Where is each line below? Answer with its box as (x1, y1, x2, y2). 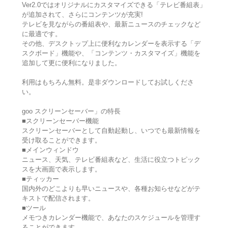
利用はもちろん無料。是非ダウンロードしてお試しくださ (21, 78, 194, 87)
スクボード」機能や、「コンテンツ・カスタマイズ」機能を (21, 49, 201, 58)
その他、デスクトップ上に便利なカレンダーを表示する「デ (21, 40, 201, 48)
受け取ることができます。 (21, 136, 101, 145)
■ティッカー (21, 175, 59, 183)
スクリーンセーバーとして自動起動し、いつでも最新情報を (21, 127, 201, 135)
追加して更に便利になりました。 (21, 59, 121, 67)
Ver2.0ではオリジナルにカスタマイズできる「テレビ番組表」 (21, 1, 206, 9)
